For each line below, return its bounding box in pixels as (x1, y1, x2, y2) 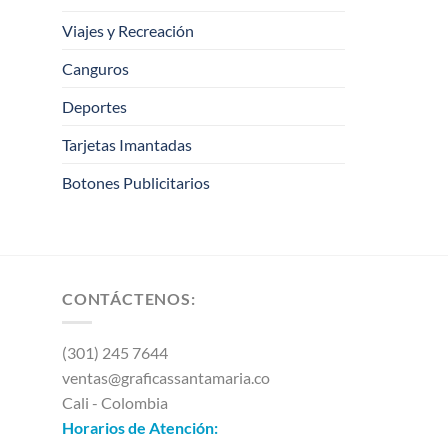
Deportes (62, 96, 127, 116)
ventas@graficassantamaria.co (62, 368, 270, 388)
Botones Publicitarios (62, 172, 210, 192)
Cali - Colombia (62, 393, 168, 413)
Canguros (62, 58, 129, 78)
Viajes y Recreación (62, 20, 194, 40)
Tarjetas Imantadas (62, 134, 192, 154)
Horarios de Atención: (62, 418, 218, 438)
